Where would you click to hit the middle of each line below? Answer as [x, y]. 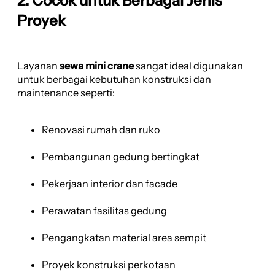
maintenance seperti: [66, 92]
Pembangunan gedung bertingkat [121, 156]
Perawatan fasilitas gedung [104, 210]
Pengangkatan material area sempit [124, 237]
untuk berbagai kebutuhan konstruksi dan [114, 79]
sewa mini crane [97, 65]
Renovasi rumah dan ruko [101, 129]
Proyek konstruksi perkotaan [109, 264]
